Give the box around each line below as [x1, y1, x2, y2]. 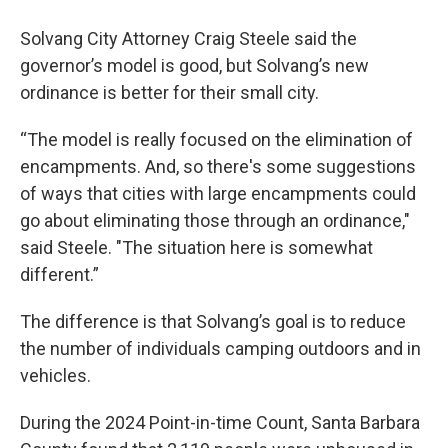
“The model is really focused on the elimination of [20, 129, 413, 151]
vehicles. [20, 365, 91, 387]
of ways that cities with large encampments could [20, 183, 416, 205]
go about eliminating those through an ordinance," [20, 210, 410, 232]
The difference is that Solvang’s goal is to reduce [20, 311, 406, 333]
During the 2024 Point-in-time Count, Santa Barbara [20, 412, 420, 434]
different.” [20, 264, 99, 286]
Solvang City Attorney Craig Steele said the [20, 28, 357, 50]
